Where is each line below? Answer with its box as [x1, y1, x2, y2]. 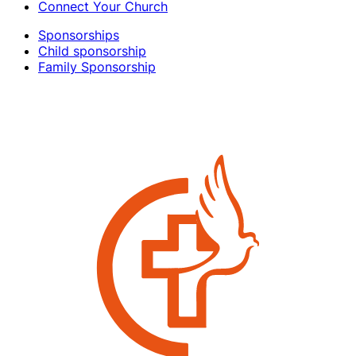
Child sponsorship [38, 42, 146, 59]
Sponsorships [38, 26, 119, 43]
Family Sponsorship [38, 58, 156, 75]
